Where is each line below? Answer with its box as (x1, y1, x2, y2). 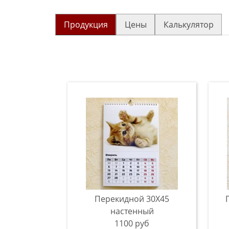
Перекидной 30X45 (95, 193, 169, 204)
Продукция (63, 19, 108, 30)
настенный (110, 205, 154, 217)
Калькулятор (163, 19, 214, 30)
